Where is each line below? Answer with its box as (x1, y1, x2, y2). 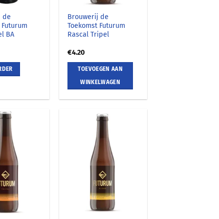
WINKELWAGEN (80, 78, 121, 86)
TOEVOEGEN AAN (78, 65, 123, 72)
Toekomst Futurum (67, 21, 126, 30)
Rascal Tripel (67, 30, 109, 39)
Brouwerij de (67, 12, 109, 21)
